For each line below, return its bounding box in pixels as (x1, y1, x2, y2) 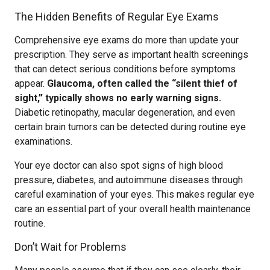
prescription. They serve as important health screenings (14, 49, 248, 60)
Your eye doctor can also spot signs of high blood (14, 160, 223, 171)
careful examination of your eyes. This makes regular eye (14, 189, 254, 200)
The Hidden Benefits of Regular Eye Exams (14, 10, 219, 23)
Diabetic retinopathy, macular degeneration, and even (14, 107, 235, 118)
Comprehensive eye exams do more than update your (14, 34, 239, 46)
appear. (14, 78, 47, 89)
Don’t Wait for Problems (14, 240, 127, 253)
